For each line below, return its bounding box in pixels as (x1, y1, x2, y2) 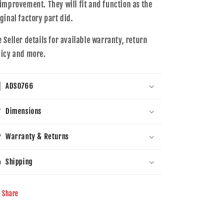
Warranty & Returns (5, 132, 69, 141)
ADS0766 (5, 81, 34, 91)
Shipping (5, 157, 33, 166)
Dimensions (5, 107, 42, 116)
